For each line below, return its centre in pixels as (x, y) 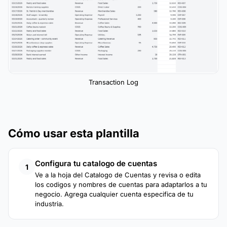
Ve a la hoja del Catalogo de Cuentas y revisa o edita (118, 175)
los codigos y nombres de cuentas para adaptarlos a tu (121, 185)
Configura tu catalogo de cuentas (96, 164)
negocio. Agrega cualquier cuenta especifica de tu (114, 194)
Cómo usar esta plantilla (74, 134)
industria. (49, 204)
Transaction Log (113, 82)
